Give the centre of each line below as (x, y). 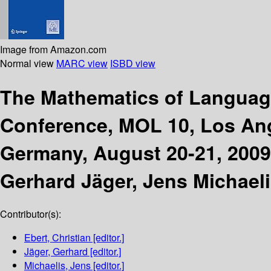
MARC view (82, 63)
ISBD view (133, 63)
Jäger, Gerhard (56, 252)
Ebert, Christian (57, 238)
